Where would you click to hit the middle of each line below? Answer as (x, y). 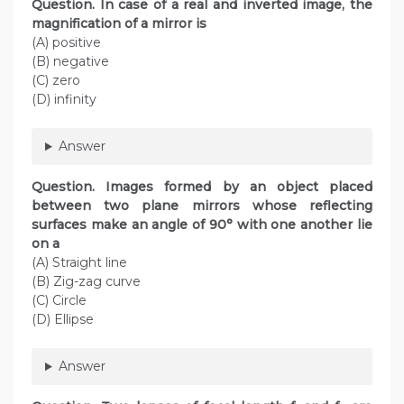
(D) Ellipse (63, 320)
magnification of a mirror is (119, 24)
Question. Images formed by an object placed (202, 187)
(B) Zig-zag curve (86, 282)
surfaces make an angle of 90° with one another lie (202, 225)
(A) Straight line (79, 263)
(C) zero (56, 81)
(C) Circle (59, 301)
